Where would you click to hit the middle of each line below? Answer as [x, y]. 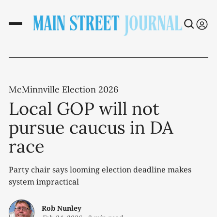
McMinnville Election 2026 [63, 90]
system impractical [44, 182]
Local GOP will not [84, 109]
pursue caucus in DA [91, 128]
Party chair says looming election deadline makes [100, 170]
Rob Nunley [62, 208]
